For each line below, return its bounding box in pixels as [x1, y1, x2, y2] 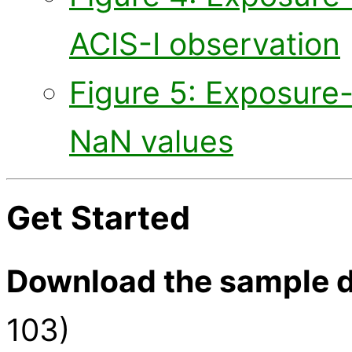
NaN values [69, 122, 233, 159]
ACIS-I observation [69, 24, 340, 62]
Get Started [6, 198, 190, 238]
